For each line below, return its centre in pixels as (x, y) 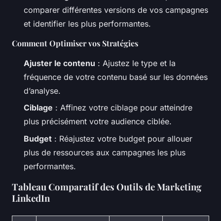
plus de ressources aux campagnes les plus (105, 152)
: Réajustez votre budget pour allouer (122, 138)
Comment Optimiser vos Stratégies (75, 43)
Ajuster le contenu (59, 63)
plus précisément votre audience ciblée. (98, 122)
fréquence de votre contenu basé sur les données (116, 77)
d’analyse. (42, 91)
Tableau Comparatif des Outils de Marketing (107, 186)
